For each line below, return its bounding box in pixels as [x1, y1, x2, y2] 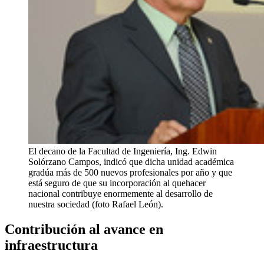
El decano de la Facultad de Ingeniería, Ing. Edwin [28, 146, 217, 156]
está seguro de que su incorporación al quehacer [28, 177, 206, 188]
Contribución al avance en [5, 221, 163, 237]
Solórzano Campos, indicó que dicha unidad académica [28, 156, 234, 167]
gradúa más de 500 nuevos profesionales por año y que [28, 167, 232, 177]
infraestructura [5, 237, 98, 253]
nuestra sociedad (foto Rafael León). [28, 199, 163, 209]
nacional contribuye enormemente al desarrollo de [28, 188, 213, 199]
